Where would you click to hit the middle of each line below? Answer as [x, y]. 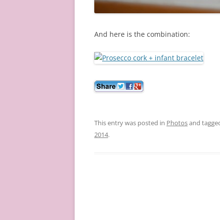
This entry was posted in [130, 123]
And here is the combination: [142, 34]
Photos [177, 123]
